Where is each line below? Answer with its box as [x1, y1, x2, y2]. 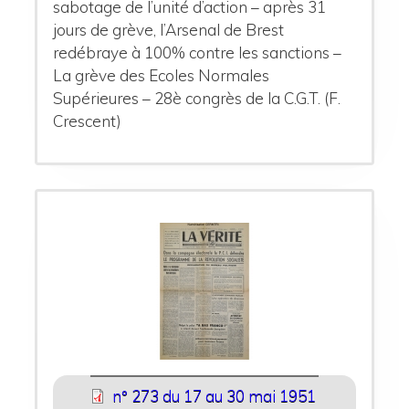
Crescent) [53, 110, 122, 131]
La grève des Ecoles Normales [53, 65, 270, 85]
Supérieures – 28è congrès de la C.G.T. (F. [53, 88, 341, 108]
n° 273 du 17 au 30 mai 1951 [111, 385, 316, 405]
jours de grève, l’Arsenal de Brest [53, 19, 285, 39]
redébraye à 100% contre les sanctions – [53, 42, 342, 62]
